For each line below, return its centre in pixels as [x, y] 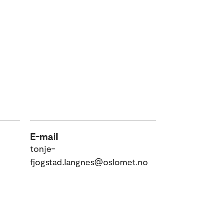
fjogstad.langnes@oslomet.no [89, 162]
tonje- [43, 148]
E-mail [44, 136]
